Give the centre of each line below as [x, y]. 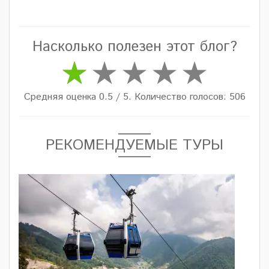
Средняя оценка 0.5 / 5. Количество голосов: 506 [134, 97]
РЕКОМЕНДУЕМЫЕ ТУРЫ [134, 146]
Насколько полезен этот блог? [134, 47]
